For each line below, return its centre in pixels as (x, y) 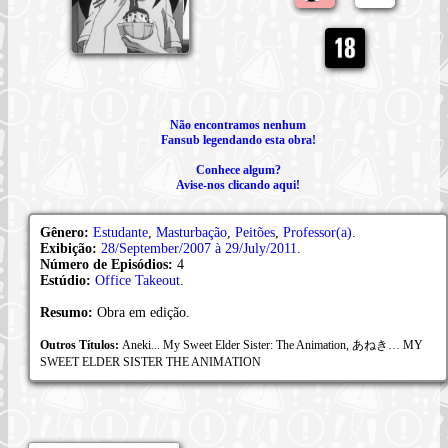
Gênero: (66, 232)
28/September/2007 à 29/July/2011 (199, 248)
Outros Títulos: (81, 344)
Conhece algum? (238, 169)
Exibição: (70, 248)
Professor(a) (317, 232)
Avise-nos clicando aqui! (238, 184)
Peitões (255, 232)
